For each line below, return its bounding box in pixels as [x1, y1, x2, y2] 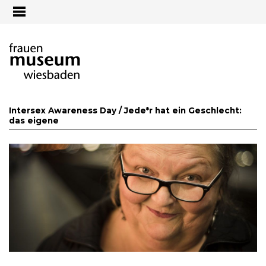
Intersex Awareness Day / [9, 105, 124, 115]
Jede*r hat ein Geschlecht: [124, 105, 242, 115]
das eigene [9, 115, 59, 125]
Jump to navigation [87, 2, 179, 14]
